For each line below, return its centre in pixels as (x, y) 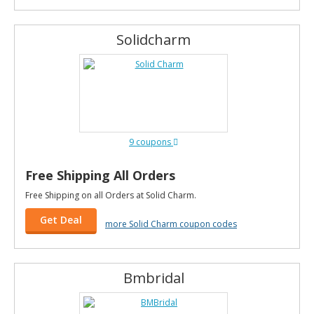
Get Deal (61, 220)
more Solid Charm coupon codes (171, 224)
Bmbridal (153, 278)
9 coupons (151, 142)
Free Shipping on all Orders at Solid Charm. (111, 195)
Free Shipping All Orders (100, 175)
